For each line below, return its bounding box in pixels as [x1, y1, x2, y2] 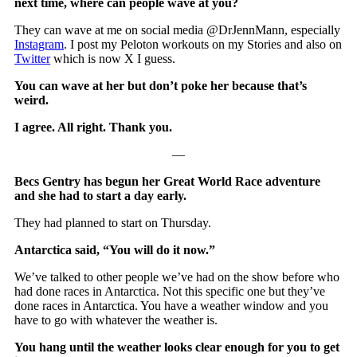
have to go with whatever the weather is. [14, 312, 218, 327]
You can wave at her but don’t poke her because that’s [14, 78, 308, 92]
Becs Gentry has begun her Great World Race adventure [14, 174, 321, 188]
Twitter [14, 51, 51, 65]
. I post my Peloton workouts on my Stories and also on [64, 37, 343, 51]
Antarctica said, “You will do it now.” [14, 242, 216, 257]
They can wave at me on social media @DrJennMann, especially [14, 22, 341, 37]
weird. [14, 92, 49, 107]
